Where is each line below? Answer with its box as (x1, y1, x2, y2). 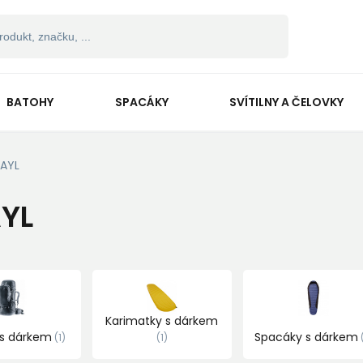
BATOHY (6, 93, 53, 110)
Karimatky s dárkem (105, 313, 219, 329)
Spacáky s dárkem (254, 329, 358, 345)
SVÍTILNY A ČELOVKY (229, 93, 344, 110)
